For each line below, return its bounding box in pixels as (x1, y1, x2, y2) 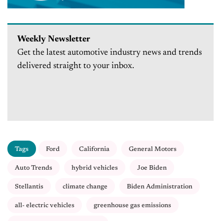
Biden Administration (127, 184, 192, 190)
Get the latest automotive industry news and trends (17, 48, 202, 58)
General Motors (129, 146, 177, 153)
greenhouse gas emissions (94, 202, 171, 209)
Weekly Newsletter (17, 35, 90, 44)
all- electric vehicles (15, 202, 74, 209)
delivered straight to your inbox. (17, 62, 134, 71)
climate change (63, 184, 108, 190)
